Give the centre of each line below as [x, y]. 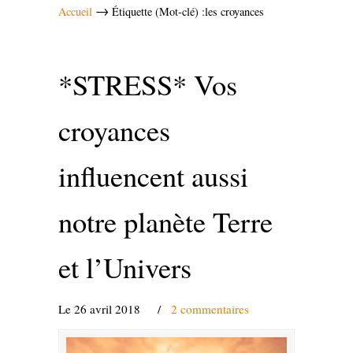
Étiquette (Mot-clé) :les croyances [188, 11]
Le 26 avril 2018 [101, 309]
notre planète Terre [165, 221]
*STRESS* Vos [148, 84]
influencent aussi [153, 176]
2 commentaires [210, 309]
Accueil [75, 11]
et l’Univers [125, 267]
